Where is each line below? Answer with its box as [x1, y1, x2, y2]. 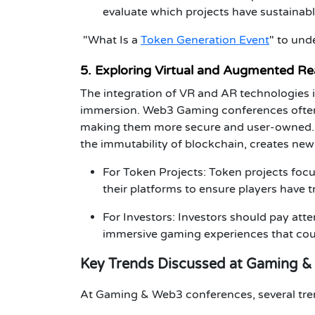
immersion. [80, 103, 143, 117]
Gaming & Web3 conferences [96, 287, 252, 302]
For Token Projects [103, 165, 203, 179]
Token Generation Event [141, 32, 269, 47]
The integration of [80, 86, 179, 101]
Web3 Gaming [143, 103, 219, 117]
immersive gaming [103, 226, 201, 241]
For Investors [103, 210, 172, 224]
